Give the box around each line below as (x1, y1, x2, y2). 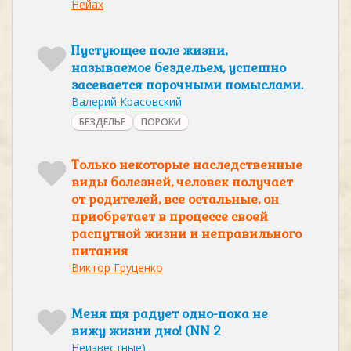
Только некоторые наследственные (71, 157, 302, 173)
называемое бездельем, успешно (71, 60, 286, 76)
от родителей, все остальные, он (71, 191, 279, 208)
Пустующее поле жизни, (71, 42, 227, 59)
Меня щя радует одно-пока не (71, 306, 268, 322)
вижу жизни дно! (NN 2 (71, 323, 221, 339)
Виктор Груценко (71, 260, 163, 275)
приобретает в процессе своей (71, 208, 268, 225)
